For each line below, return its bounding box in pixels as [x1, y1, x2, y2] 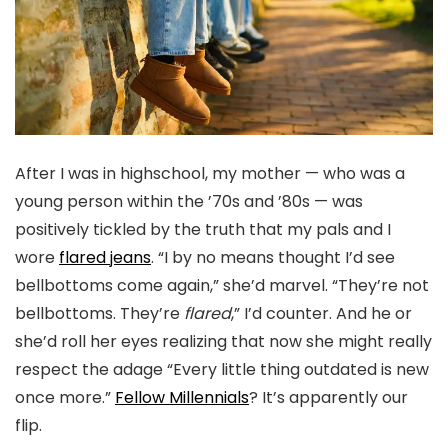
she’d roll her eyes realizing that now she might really [15, 329, 432, 353]
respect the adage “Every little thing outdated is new [15, 357, 429, 381]
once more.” [15, 385, 115, 409]
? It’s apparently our [249, 385, 408, 409]
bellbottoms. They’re [15, 301, 184, 325]
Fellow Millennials [115, 385, 249, 409]
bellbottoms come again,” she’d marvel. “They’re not [15, 273, 429, 297]
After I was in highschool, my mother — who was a [15, 161, 405, 185]
